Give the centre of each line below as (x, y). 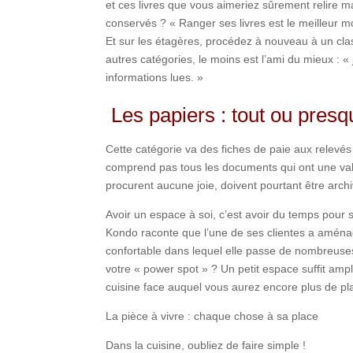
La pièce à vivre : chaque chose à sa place (212, 316)
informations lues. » (155, 77)
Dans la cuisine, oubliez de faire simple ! (206, 345)
